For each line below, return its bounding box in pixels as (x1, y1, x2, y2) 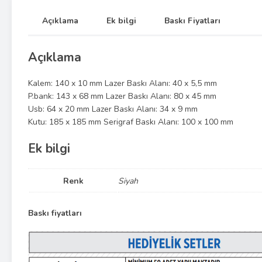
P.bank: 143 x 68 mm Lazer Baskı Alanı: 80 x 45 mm (28, 91, 216, 102)
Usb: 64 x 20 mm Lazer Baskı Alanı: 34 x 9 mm (28, 104, 198, 115)
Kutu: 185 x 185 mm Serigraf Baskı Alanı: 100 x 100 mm (28, 116, 233, 128)
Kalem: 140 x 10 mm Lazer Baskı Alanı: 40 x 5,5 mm (28, 78, 217, 89)
